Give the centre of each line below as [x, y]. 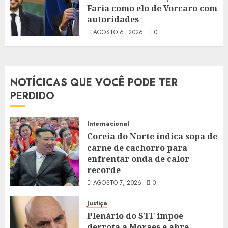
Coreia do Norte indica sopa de [152, 136]
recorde [104, 170]
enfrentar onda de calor [138, 159]
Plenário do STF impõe [135, 216]
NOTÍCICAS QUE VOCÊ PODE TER [94, 82]
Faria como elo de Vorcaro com [152, 8]
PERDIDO [32, 96]
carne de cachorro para [137, 147]
